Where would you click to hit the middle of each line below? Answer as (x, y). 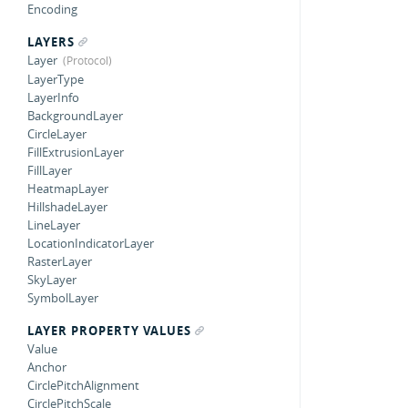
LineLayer (54, 225)
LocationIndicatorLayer (91, 243)
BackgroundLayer (75, 116)
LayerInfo (53, 97)
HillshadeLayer (67, 207)
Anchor (47, 367)
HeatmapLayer (68, 189)
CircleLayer (57, 134)
